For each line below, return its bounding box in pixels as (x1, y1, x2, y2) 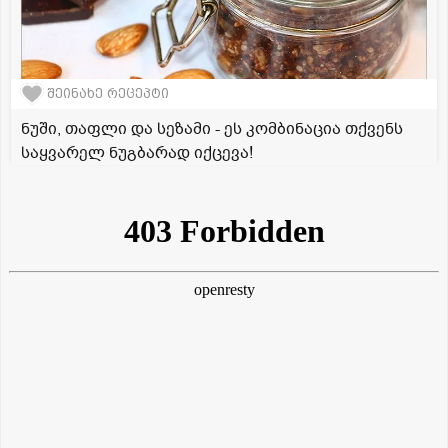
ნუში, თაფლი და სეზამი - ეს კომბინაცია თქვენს (21, 117, 403, 140)
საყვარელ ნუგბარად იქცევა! (21, 141, 253, 164)
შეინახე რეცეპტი (47, 86, 169, 102)
